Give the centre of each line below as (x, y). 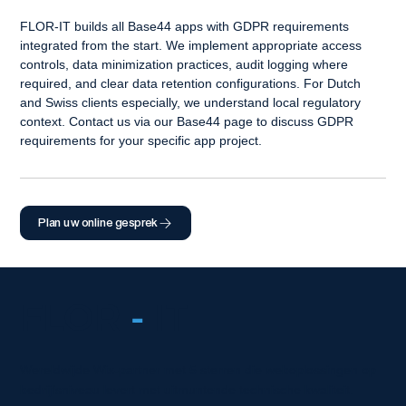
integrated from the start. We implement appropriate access (192, 45)
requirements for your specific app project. (140, 140)
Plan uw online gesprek (99, 223)
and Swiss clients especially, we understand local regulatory (192, 102)
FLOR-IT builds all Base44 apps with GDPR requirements (186, 26)
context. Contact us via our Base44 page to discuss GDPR (188, 121)
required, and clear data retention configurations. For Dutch (192, 83)
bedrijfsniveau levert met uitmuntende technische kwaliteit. (186, 390)
